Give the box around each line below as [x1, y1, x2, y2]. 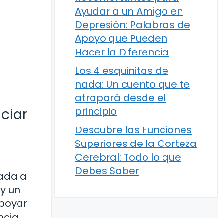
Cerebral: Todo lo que [75, 150, 181, 164]
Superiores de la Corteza [75, 137, 197, 150]
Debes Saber [75, 164, 139, 178]
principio [75, 105, 117, 118]
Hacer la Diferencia [75, 45, 169, 59]
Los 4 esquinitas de [75, 64, 168, 77]
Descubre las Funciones [75, 123, 192, 137]
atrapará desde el [75, 91, 166, 105]
